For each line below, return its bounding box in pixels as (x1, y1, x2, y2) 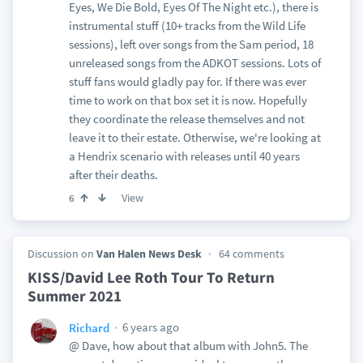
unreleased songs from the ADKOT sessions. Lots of (68, 55, 321, 70)
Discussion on (27, 246, 96, 261)
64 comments (218, 246, 284, 261)
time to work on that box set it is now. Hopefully (68, 92, 307, 108)
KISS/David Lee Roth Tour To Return (27, 267, 275, 287)
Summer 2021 (27, 286, 122, 305)
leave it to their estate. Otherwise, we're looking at (68, 130, 321, 145)
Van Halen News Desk (96, 246, 202, 261)
